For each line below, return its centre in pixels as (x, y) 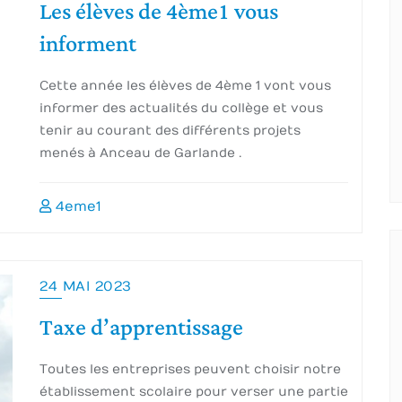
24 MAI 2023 (86, 286)
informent (88, 44)
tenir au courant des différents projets (170, 131)
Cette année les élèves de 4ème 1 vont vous (185, 86)
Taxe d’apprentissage (141, 328)
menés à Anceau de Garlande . (140, 153)
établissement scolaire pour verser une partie (194, 392)
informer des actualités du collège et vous (181, 108)
